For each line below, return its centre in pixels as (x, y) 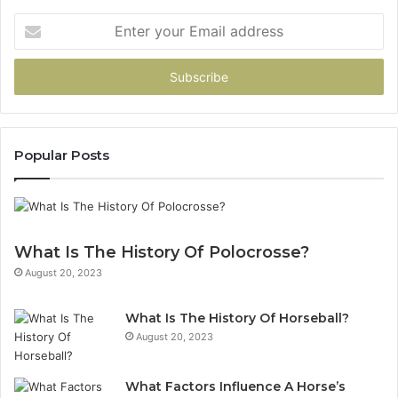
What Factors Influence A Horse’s (235, 387)
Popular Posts (62, 155)
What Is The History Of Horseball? (237, 318)
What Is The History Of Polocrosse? (162, 253)
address (36, 78)
